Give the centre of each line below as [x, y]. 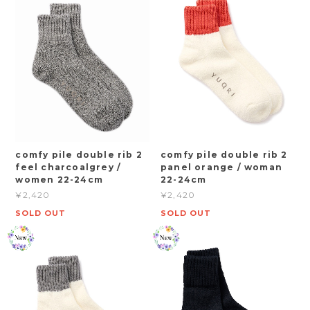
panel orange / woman [222, 167]
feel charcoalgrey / [69, 167]
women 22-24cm [59, 179]
